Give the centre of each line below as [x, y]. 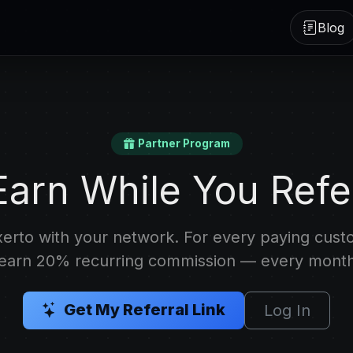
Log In [287, 311]
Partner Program [184, 144]
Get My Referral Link [145, 310]
